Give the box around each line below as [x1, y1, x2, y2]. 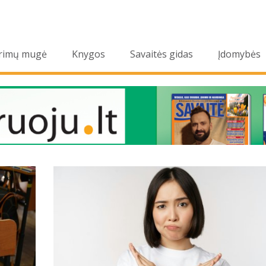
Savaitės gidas [130, 47, 193, 61]
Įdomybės [218, 47, 261, 61]
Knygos [72, 47, 105, 61]
